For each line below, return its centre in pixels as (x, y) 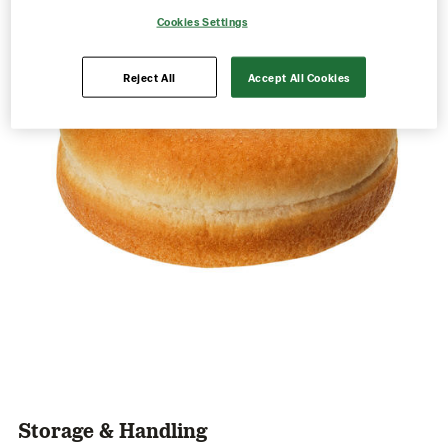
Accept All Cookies (298, 77)
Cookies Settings (202, 21)
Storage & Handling (113, 429)
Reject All (149, 77)
